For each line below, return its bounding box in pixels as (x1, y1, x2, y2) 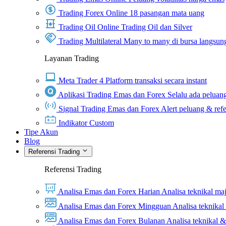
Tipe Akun (24, 128, 58, 137)
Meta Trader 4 (56, 76, 105, 85)
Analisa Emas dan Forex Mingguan (56, 202, 173, 211)
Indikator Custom (56, 119, 114, 128)
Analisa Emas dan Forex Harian (56, 187, 161, 196)
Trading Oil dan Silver (121, 23, 192, 32)
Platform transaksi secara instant (105, 76, 207, 85)
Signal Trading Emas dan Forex (56, 104, 161, 114)
